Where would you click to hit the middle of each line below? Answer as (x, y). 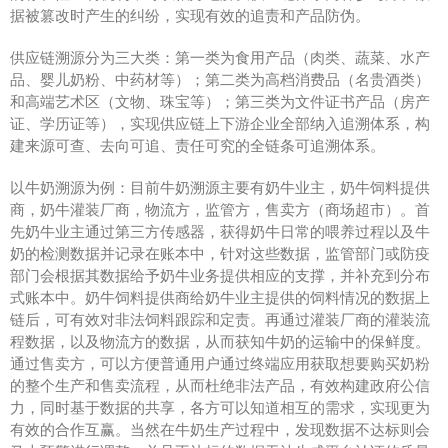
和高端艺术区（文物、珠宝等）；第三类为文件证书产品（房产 (220, 101)
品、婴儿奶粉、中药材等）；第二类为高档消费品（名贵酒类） (220, 79)
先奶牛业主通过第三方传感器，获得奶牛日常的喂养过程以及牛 (220, 231)
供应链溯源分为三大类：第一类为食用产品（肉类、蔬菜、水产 (220, 57)
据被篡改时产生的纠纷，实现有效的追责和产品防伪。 (190, 15)
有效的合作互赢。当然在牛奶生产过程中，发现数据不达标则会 (220, 429)
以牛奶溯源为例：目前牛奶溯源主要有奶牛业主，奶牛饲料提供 (220, 187)
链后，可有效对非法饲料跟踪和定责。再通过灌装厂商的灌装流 (220, 319)
